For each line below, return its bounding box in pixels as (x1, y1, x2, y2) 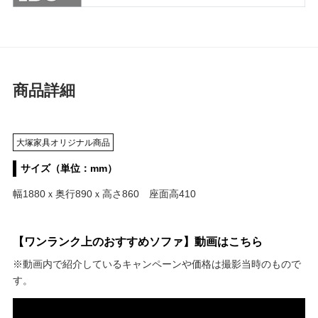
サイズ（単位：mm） (21, 162, 118, 174)
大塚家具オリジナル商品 (16, 137, 110, 148)
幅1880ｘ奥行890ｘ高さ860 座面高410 (12, 187, 196, 199)
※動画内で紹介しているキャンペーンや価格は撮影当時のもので (12, 258, 301, 270)
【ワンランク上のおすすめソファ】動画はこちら (12, 235, 263, 248)
